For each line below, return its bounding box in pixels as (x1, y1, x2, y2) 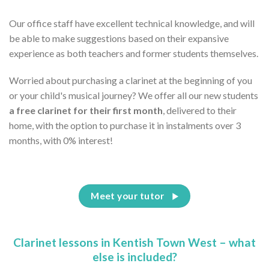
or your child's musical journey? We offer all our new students (9, 89, 258, 101)
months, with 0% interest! (9, 134, 113, 147)
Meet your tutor (91, 190, 165, 202)
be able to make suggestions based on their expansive (9, 32, 229, 44)
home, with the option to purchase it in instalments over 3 (9, 119, 241, 131)
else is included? (92, 249, 177, 264)
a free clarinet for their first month (9, 104, 163, 116)
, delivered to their (163, 104, 237, 116)
